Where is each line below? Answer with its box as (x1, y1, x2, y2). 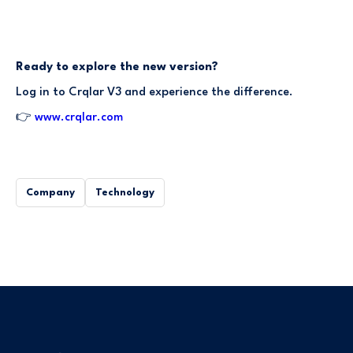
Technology (95, 187, 154, 198)
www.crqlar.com (35, 111, 123, 124)
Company (26, 187, 75, 198)
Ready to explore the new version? (16, 61, 218, 73)
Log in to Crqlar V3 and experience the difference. (16, 86, 293, 98)
